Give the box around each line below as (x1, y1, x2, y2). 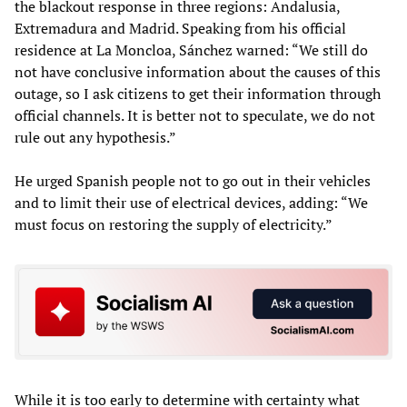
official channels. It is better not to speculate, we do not (15, 104, 375, 125)
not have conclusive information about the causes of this (15, 61, 381, 82)
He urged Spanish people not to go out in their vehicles (15, 170, 371, 191)
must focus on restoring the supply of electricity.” (15, 213, 333, 234)
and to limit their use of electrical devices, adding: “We (15, 192, 368, 213)
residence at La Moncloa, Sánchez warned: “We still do (15, 39, 368, 60)
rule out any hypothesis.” (15, 126, 176, 147)
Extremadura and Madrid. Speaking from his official (15, 17, 346, 38)
